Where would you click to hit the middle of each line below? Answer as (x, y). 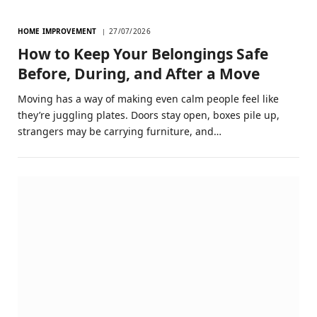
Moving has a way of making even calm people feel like (148, 98)
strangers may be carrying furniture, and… (120, 131)
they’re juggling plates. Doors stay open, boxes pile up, (149, 115)
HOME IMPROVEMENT (57, 31)
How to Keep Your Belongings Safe (143, 53)
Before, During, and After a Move (139, 73)
